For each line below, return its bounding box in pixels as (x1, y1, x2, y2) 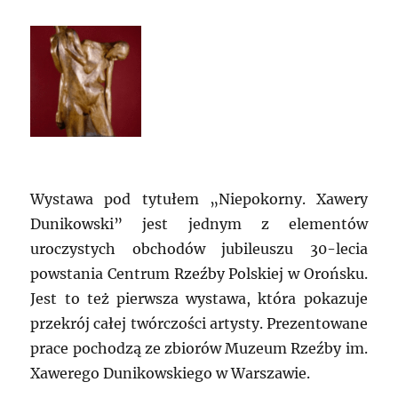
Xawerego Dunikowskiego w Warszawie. (30, 364, 311, 383)
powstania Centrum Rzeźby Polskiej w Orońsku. (30, 265, 368, 283)
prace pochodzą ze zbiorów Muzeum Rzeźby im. (30, 339, 368, 358)
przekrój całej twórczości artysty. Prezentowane (30, 314, 368, 333)
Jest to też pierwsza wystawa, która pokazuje (30, 290, 368, 308)
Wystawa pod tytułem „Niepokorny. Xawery (30, 190, 368, 209)
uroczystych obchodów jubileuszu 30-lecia (30, 240, 368, 259)
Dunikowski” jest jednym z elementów (30, 215, 368, 234)
